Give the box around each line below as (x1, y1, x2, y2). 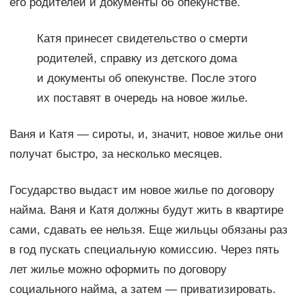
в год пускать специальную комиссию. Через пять (9, 243, 279, 257)
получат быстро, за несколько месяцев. (9, 148, 223, 161)
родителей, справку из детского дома (36, 52, 237, 66)
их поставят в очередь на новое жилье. (36, 92, 248, 105)
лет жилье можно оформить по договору (9, 263, 227, 277)
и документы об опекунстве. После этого (36, 72, 256, 85)
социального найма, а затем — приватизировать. (9, 283, 276, 296)
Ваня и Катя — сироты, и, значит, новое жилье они (9, 128, 283, 141)
